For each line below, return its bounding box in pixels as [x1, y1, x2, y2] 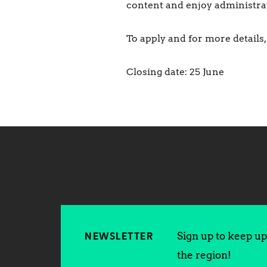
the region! [177, 249, 231, 262]
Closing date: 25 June [126, 66, 224, 78]
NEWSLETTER [85, 232, 153, 243]
